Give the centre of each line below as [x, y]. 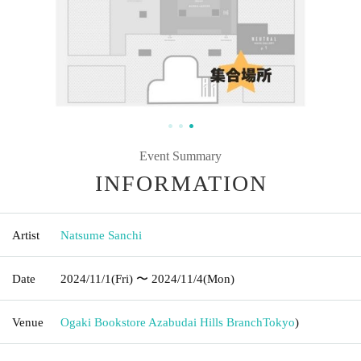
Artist [26, 235]
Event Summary [180, 156]
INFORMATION [181, 183]
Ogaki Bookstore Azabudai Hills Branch [162, 322]
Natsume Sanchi [101, 235]
